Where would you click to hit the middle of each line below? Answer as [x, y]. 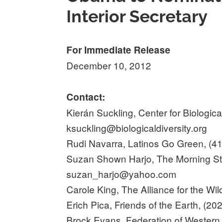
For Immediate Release [119, 50]
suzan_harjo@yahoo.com [122, 173]
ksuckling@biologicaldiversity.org [137, 127]
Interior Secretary [137, 16]
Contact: [87, 97]
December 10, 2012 [109, 65]
